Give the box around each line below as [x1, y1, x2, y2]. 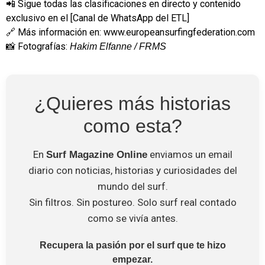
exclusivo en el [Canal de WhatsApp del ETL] [6, 12, 189, 24]
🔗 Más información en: [6, 27, 104, 38]
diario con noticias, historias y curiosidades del [28, 164, 237, 176]
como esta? [83, 115, 182, 137]
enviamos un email [147, 148, 232, 160]
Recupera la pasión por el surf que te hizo [39, 240, 226, 250]
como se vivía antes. [87, 212, 178, 224]
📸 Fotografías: [6, 41, 70, 53]
